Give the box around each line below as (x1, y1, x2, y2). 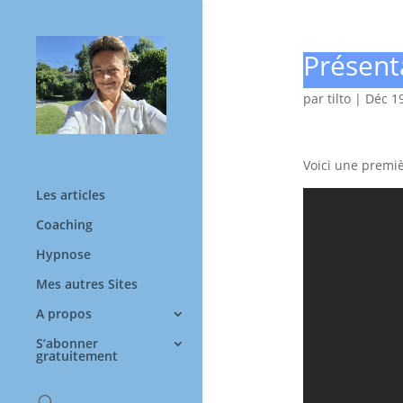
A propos (36, 304, 92, 322)
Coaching (36, 215, 93, 233)
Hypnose (36, 245, 91, 263)
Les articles (36, 185, 105, 203)
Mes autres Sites (36, 274, 138, 292)
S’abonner (36, 334, 98, 352)
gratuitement (36, 346, 118, 364)
